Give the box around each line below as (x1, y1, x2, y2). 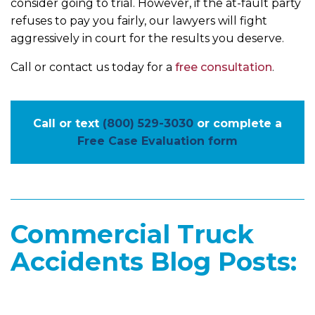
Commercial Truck (11, 219, 254, 250)
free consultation (175, 60, 272, 75)
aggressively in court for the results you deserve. (11, 32, 284, 46)
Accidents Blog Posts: (11, 246, 297, 278)
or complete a (193, 117, 282, 131)
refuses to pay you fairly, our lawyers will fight (11, 14, 267, 28)
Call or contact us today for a (11, 60, 175, 75)
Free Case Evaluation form (77, 134, 238, 148)
